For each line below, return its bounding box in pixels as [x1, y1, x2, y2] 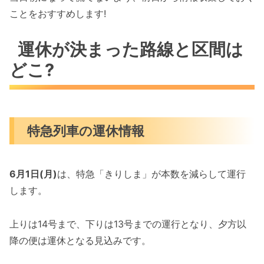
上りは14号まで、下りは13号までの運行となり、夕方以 [9, 217, 246, 230]
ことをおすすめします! [9, 7, 106, 19]
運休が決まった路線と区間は [18, 38, 244, 60]
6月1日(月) [9, 168, 57, 180]
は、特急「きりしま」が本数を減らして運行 [57, 168, 246, 180]
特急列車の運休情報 [27, 122, 145, 138]
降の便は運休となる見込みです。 [9, 234, 151, 246]
